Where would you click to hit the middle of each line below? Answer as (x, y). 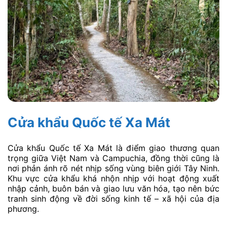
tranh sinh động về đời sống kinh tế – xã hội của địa (113, 198)
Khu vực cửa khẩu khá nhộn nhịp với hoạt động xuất (113, 178)
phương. (23, 209)
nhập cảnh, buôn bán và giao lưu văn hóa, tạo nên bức (113, 188)
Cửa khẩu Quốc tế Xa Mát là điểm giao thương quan (113, 148)
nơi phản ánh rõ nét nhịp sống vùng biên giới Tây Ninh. (113, 168)
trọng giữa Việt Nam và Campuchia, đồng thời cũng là (113, 158)
